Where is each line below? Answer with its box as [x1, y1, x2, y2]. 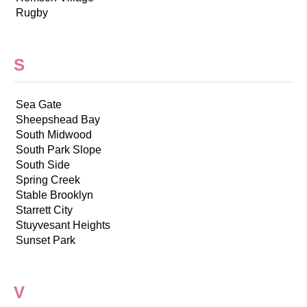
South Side [16, 158, 70, 171]
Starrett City [16, 204, 73, 216]
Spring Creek [16, 173, 80, 186]
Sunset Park [16, 234, 75, 246]
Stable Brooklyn [16, 188, 93, 201]
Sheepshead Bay [16, 113, 100, 125]
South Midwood [16, 128, 92, 140]
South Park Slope [16, 143, 101, 156]
